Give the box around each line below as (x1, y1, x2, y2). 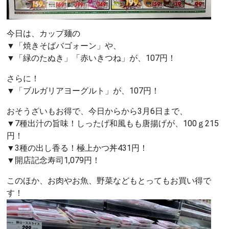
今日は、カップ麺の (7, 28, 80, 38)
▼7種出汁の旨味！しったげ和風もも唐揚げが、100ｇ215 (7, 118, 219, 128)
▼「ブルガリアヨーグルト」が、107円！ (7, 85, 159, 96)
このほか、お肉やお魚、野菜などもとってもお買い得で (7, 175, 211, 186)
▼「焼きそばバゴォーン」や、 (7, 40, 121, 51)
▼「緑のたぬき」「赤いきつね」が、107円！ (7, 53, 176, 63)
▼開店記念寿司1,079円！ (7, 155, 100, 165)
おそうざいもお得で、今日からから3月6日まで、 (7, 106, 188, 116)
